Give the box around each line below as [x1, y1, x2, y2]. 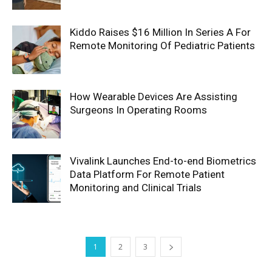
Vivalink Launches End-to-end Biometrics [70, 155, 256, 167]
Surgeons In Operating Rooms [70, 104, 207, 116]
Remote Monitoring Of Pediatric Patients [70, 39, 255, 52]
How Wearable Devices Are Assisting [70, 90, 237, 103]
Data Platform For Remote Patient [70, 168, 225, 180]
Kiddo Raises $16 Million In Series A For [70, 26, 251, 38]
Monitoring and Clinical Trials [70, 182, 202, 194]
